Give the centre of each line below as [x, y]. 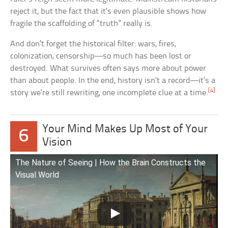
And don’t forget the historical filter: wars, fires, [93, 44]
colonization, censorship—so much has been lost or [101, 56]
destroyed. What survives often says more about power [108, 68]
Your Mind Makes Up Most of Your [125, 129]
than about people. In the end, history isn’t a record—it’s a [113, 80]
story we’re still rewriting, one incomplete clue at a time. [109, 93]
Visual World [37, 175]
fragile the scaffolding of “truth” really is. [82, 23]
